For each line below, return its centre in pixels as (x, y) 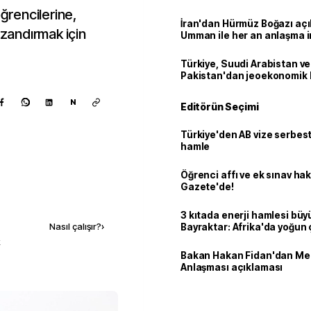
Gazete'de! (207, 187)
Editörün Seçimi (220, 107)
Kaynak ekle (63, 197)
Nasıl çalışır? (75, 227)
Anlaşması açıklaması (232, 267)
